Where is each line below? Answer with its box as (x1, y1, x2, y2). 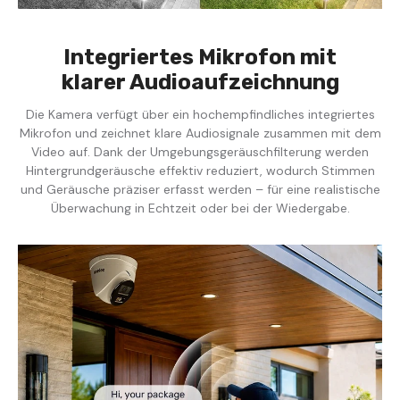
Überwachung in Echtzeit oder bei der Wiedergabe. (50, 199, 350, 216)
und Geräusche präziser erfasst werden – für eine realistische (20, 180, 380, 197)
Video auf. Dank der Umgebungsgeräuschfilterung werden (31, 143, 369, 160)
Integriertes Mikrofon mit (63, 44, 337, 70)
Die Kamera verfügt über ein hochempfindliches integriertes (25, 105, 375, 122)
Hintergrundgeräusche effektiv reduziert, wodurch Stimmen (25, 162, 375, 179)
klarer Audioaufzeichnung (61, 69, 339, 95)
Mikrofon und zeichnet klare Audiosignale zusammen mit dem (19, 124, 381, 141)
